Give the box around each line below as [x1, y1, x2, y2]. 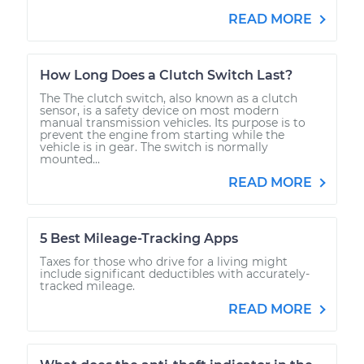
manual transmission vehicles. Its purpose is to [40, 115, 305, 130]
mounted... [40, 151, 100, 167]
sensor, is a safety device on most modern [40, 102, 279, 118]
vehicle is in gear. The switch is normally [40, 139, 268, 154]
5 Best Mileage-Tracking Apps [40, 230, 238, 246]
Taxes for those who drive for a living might [40, 253, 288, 269]
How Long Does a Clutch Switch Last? [40, 67, 292, 83]
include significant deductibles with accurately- [40, 266, 310, 281]
